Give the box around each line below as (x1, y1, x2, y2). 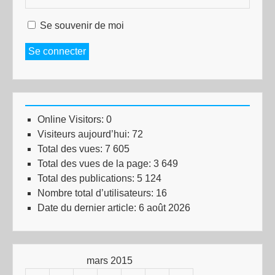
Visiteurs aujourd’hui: (37, 128, 132, 139)
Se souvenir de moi (40, 20, 124, 31)
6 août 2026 (139, 202, 190, 213)
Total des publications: (37, 172, 137, 184)
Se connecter (28, 45, 86, 56)
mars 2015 (86, 255, 133, 266)
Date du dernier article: (37, 202, 139, 213)
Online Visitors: (37, 114, 106, 125)
